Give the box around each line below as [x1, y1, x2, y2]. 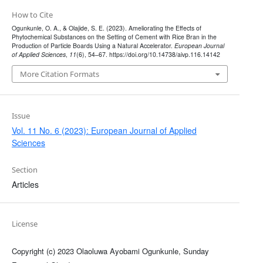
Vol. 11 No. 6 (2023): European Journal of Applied [11, 124, 197, 136]
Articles [11, 178, 39, 190]
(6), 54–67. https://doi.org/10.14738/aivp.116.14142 [76, 50, 220, 59]
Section [11, 164, 38, 175]
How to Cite [11, 9, 53, 21]
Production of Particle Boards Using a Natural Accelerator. [11, 41, 174, 50]
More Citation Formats [19, 68, 99, 79]
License [11, 218, 38, 229]
